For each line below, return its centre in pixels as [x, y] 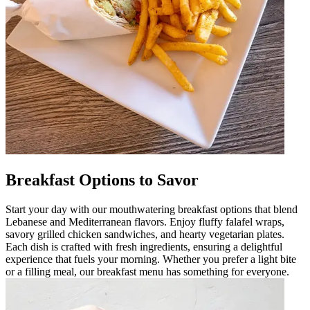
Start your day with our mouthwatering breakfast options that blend [152, 209]
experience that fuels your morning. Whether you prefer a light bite [151, 259]
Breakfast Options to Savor [102, 180]
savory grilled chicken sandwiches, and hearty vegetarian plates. [145, 234]
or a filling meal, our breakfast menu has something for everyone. [147, 272]
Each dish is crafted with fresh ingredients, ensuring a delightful [144, 247]
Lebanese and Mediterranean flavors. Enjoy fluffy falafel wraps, [145, 222]
